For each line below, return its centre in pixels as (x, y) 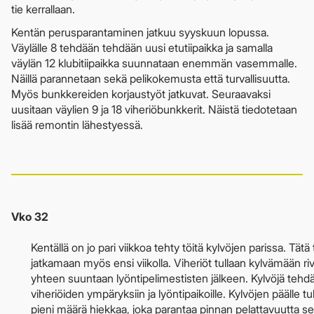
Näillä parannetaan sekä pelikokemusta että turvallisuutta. (151, 79)
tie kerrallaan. (43, 9)
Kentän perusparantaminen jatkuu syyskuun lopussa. (140, 33)
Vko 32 (30, 217)
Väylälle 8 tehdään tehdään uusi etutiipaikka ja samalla (142, 48)
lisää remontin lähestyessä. (77, 125)
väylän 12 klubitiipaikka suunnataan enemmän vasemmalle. (154, 63)
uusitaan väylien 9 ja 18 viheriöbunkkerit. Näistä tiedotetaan (154, 110)
